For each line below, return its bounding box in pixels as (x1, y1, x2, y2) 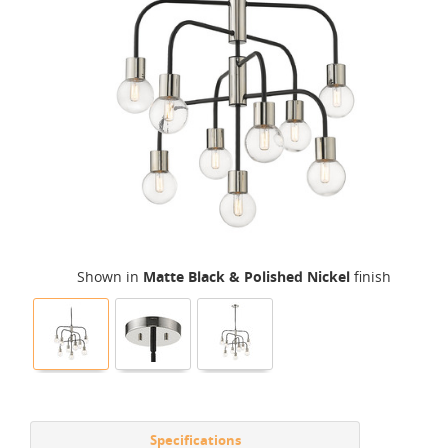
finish (350, 267, 391, 286)
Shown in (77, 267, 143, 286)
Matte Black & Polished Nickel (143, 267, 350, 286)
